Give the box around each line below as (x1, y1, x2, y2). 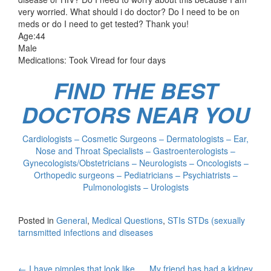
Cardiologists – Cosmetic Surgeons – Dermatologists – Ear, (22, 132, 249, 145)
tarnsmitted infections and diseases (18, 226, 153, 238)
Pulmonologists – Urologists (82, 180, 189, 193)
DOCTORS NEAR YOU (21, 99, 250, 130)
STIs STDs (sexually (168, 214, 245, 226)
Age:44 (18, 29, 45, 42)
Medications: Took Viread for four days (18, 53, 166, 66)
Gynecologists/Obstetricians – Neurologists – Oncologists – (22, 156, 249, 169)
